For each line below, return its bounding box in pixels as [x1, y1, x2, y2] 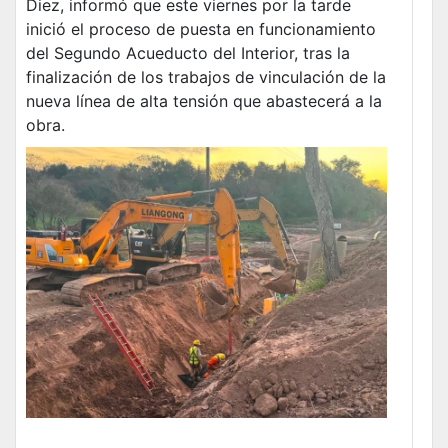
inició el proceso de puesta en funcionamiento [26, 19, 376, 40]
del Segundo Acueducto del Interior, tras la [26, 43, 350, 64]
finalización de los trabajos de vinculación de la [26, 67, 386, 88]
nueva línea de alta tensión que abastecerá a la [26, 91, 382, 112]
